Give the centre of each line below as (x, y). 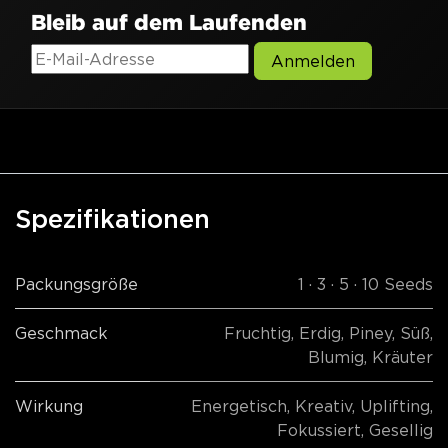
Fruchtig (257, 333)
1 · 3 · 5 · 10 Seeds (365, 284)
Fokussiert (319, 430)
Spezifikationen (112, 221)
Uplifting (395, 406)
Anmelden (313, 61)
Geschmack (61, 333)
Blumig (336, 357)
